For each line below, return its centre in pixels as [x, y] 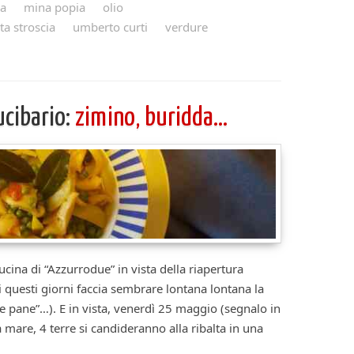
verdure [186, 27]
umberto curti [110, 27]
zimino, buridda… [151, 119]
